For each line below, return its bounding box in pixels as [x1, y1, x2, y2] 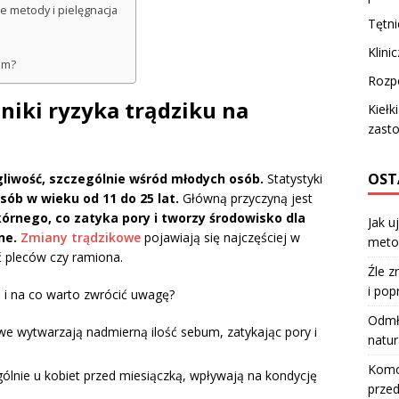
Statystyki [264, 170, 322, 188]
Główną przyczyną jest [179, 190, 313, 208]
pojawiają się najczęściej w [141, 229, 300, 247]
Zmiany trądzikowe [20, 229, 141, 247]
